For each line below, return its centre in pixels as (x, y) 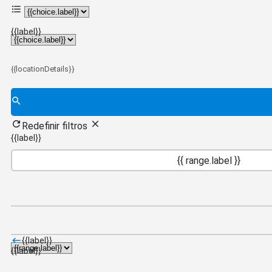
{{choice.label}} (58, 17)
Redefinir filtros (56, 126)
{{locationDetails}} (43, 69)
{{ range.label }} (209, 160)
